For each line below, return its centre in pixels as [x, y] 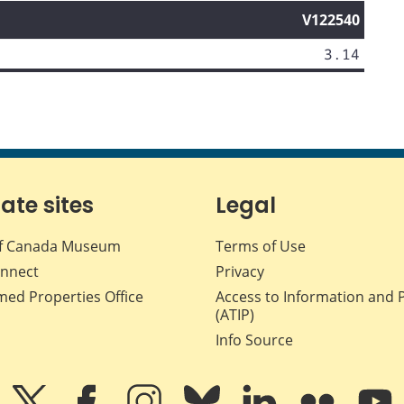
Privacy [240, 271]
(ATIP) [235, 314]
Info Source [254, 340]
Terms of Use [261, 246]
